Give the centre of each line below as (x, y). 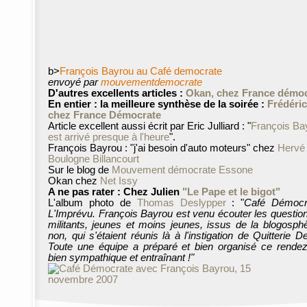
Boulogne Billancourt (94, 159)
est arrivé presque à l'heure (109, 137)
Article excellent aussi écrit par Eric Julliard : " (149, 126)
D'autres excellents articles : (115, 94)
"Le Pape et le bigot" (231, 192)
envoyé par (74, 83)
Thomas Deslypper (181, 203)
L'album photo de (93, 203)
